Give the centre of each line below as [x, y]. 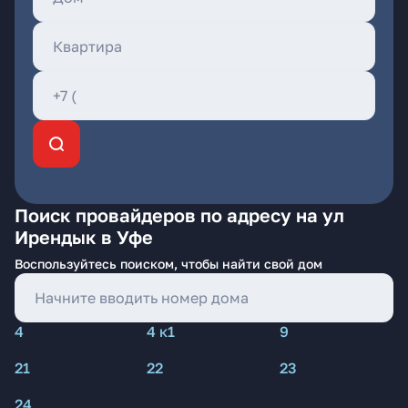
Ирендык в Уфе [84, 237]
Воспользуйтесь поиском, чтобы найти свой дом [168, 264]
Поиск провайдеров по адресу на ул [179, 215]
